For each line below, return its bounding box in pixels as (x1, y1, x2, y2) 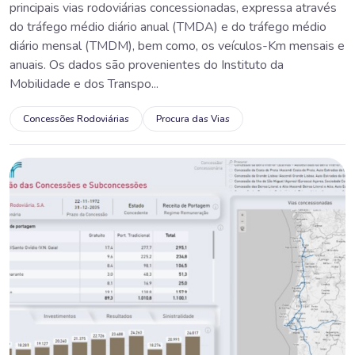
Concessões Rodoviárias (23, 112, 129, 125)
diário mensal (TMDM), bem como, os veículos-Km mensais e (10, 36, 345, 55)
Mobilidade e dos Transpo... (10, 74, 158, 93)
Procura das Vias (156, 112, 230, 125)
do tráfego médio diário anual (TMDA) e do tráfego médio (10, 17, 326, 36)
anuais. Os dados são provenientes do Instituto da (10, 55, 284, 74)
